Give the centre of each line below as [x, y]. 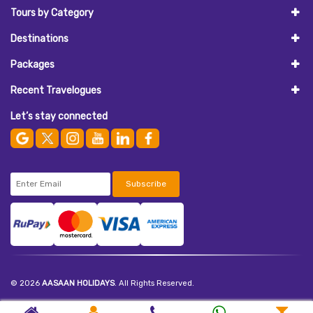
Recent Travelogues [56, 90]
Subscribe [146, 183]
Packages [32, 64]
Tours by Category [52, 13]
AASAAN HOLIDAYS [78, 283]
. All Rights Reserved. [154, 283]
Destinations [39, 38]
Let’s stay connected [59, 116]
